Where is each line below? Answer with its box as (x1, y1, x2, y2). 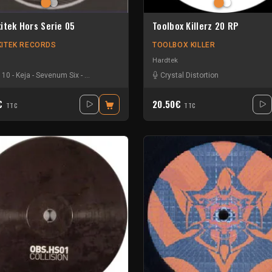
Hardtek (152, 56, 178, 65)
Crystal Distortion (160, 70, 219, 80)
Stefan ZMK (84, 70, 123, 80)
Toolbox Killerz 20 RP (152, 18, 239, 32)
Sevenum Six (36, 70, 79, 80)
